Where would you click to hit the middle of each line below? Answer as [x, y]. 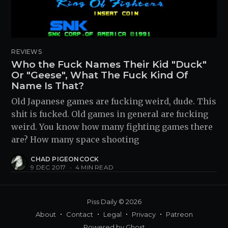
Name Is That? [48, 86]
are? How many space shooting [75, 139]
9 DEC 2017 [48, 167]
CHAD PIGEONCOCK [65, 159]
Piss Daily [102, 202]
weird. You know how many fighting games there [112, 127]
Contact [79, 214]
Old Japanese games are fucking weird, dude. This [114, 101]
